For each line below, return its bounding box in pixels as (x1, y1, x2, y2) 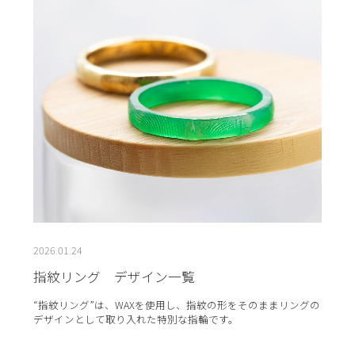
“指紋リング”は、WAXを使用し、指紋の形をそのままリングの (32, 296, 320, 312)
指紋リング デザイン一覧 (32, 267, 195, 287)
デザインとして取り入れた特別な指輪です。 (32, 311, 239, 326)
